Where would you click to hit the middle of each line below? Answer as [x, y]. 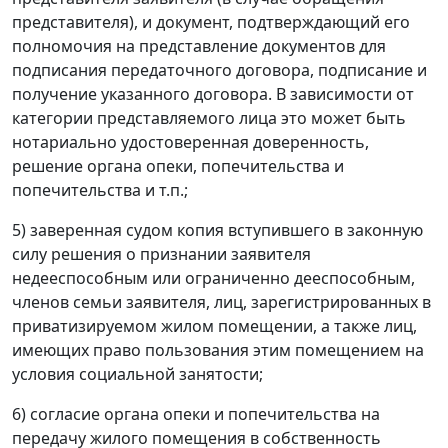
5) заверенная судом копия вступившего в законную [217, 229]
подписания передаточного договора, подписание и [219, 69]
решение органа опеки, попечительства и [178, 165]
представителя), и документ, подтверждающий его [211, 21]
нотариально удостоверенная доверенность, [190, 141]
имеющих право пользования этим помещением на [218, 349]
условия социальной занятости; [137, 373]
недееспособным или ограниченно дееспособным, [213, 277]
